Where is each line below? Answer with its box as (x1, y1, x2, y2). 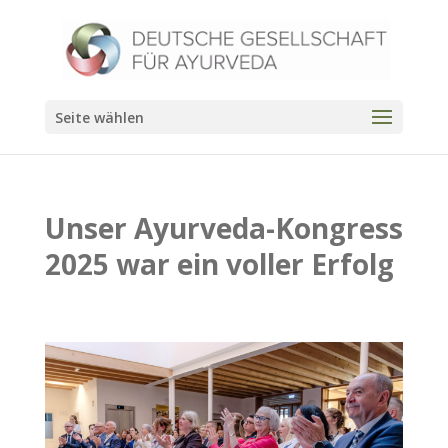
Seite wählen (54, 108, 144, 127)
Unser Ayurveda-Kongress (44, 209, 403, 247)
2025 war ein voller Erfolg (44, 245, 394, 283)
